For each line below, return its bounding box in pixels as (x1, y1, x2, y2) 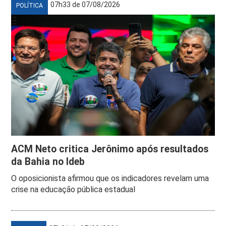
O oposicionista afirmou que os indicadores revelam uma (11, 173, 209, 183)
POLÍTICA (16, 2, 43, 9)
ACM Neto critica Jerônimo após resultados (11, 143, 209, 155)
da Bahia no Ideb (11, 155, 85, 167)
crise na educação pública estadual (11, 184, 136, 194)
